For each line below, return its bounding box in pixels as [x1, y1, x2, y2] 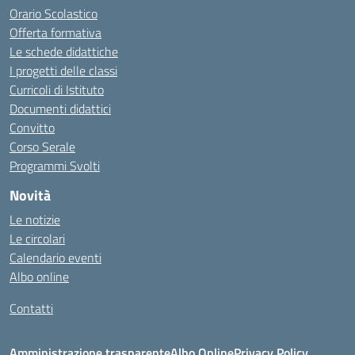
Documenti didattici [10, 99, 111, 118]
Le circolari [10, 229, 65, 248]
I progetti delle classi [10, 61, 117, 80]
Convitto [10, 118, 55, 137]
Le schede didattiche [10, 42, 118, 61]
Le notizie [10, 210, 60, 229]
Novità [10, 185, 51, 206]
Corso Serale [10, 137, 75, 156]
